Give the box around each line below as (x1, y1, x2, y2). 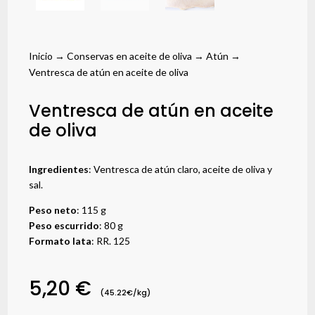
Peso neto (29, 204, 77, 217)
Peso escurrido (29, 219, 100, 232)
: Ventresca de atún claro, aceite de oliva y (89, 163, 273, 176)
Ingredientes (29, 163, 89, 176)
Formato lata (29, 235, 92, 247)
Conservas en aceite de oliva (67, 50, 193, 63)
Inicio (29, 50, 53, 63)
